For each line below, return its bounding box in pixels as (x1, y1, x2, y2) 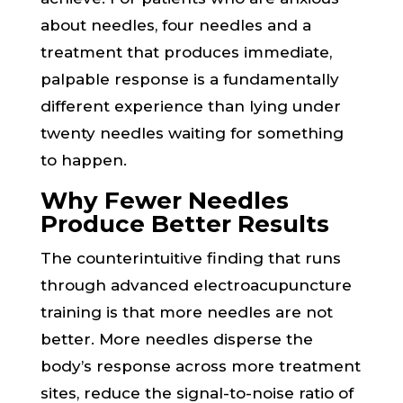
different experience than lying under (40, 97, 341, 115)
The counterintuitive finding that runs (40, 249, 341, 267)
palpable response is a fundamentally (40, 70, 339, 88)
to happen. (40, 151, 127, 169)
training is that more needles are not (40, 303, 333, 321)
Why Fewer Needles (40, 186, 289, 215)
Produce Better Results (40, 210, 329, 238)
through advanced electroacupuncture (40, 276, 352, 294)
